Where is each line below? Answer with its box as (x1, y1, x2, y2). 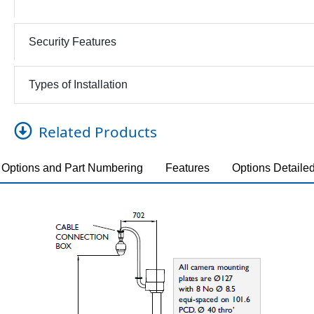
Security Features (28, 36, 116, 48)
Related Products (38, 121, 157, 142)
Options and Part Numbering (1, 161, 143, 174)
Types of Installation (28, 78, 128, 91)
